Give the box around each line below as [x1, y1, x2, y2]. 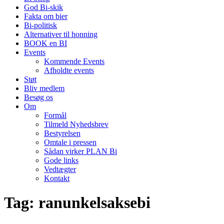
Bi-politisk [24, 21, 57, 29]
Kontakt [44, 174, 69, 182]
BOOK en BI [24, 39, 67, 47]
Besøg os [24, 93, 53, 101]
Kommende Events [44, 57, 104, 65]
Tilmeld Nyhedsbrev [44, 120, 108, 128]
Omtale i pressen [44, 138, 96, 146]
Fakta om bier [24, 12, 67, 20]
